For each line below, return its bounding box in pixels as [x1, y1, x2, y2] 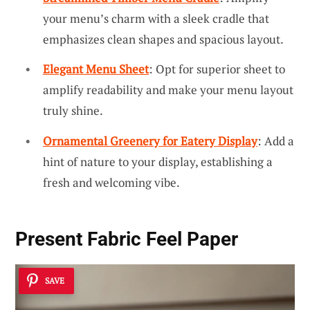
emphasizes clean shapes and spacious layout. [43, 30, 284, 47]
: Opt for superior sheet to [149, 61, 285, 77]
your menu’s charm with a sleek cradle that [43, 10, 269, 26]
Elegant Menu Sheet [43, 61, 149, 77]
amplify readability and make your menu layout [43, 82, 293, 98]
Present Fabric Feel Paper [15, 228, 238, 251]
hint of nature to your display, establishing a [43, 153, 273, 170]
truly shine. [43, 102, 103, 119]
